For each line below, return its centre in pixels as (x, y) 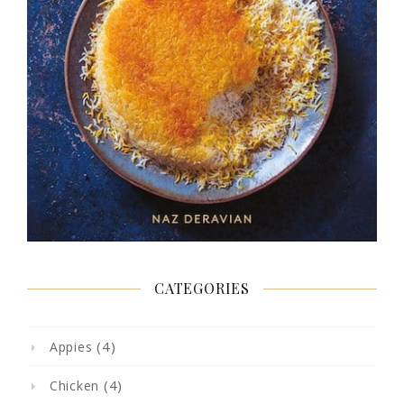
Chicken (74, 385)
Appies (71, 346)
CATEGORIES (202, 288)
